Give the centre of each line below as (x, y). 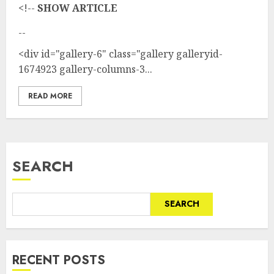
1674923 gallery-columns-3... (85, 69)
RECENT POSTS (59, 260)
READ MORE (50, 96)
